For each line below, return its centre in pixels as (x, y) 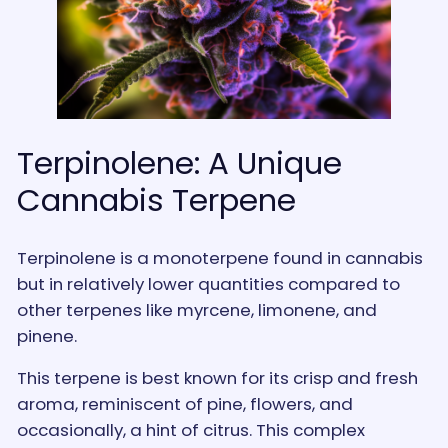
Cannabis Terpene (156, 199)
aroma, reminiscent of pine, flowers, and (184, 404)
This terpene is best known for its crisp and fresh (217, 378)
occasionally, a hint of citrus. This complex (190, 430)
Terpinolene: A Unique (179, 162)
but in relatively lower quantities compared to (208, 283)
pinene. (46, 335)
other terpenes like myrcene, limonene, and (196, 309)
